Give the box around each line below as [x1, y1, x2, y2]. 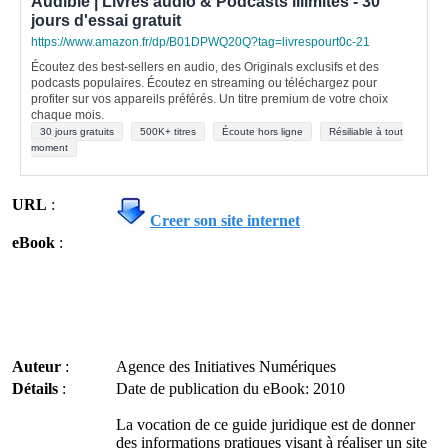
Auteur [12, 358, 61, 375]
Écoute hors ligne [222, 126, 303, 137]
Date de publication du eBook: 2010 [116, 380, 345, 397]
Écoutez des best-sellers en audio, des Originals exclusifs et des [31, 60, 379, 74]
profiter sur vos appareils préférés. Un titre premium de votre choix [31, 92, 388, 106]
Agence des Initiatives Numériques [116, 358, 336, 375]
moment [31, 142, 68, 153]
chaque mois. [31, 108, 104, 122]
